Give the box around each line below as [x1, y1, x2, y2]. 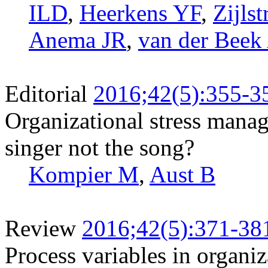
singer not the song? [5, 134, 194, 160]
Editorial [5, 80, 87, 106]
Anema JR [29, 26, 126, 53]
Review [5, 215, 76, 241]
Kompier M [29, 161, 139, 187]
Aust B [150, 161, 215, 187]
